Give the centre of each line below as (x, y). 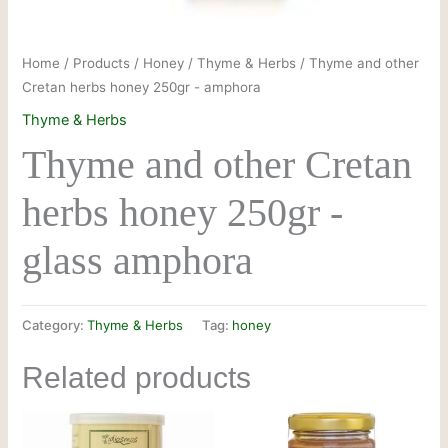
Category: (55, 325)
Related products (137, 378)
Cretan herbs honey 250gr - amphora (142, 87)
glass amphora (138, 261)
